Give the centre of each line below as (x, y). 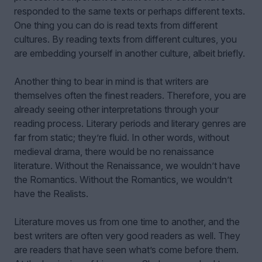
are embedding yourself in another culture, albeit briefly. (130, 53)
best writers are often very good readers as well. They (127, 235)
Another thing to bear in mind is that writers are (111, 81)
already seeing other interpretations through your (116, 109)
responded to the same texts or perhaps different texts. (130, 11)
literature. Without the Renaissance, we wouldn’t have (127, 165)
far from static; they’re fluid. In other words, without (122, 137)
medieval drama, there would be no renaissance (114, 151)
